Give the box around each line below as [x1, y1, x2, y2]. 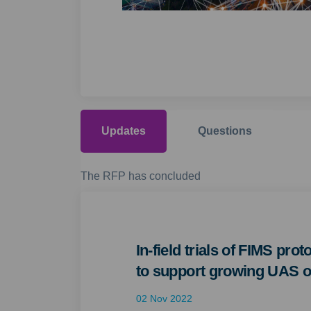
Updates [101, 125, 146, 137]
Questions [197, 125, 252, 137]
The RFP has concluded [80, 170, 201, 183]
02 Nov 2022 [135, 293, 192, 305]
